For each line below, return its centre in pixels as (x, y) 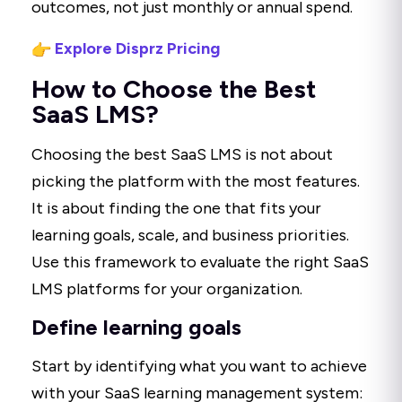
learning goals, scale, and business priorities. (190, 236)
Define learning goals (136, 328)
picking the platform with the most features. (196, 182)
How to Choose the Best (174, 89)
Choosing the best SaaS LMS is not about (182, 155)
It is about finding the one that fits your (176, 209)
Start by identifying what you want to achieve (199, 367)
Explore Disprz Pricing (137, 49)
